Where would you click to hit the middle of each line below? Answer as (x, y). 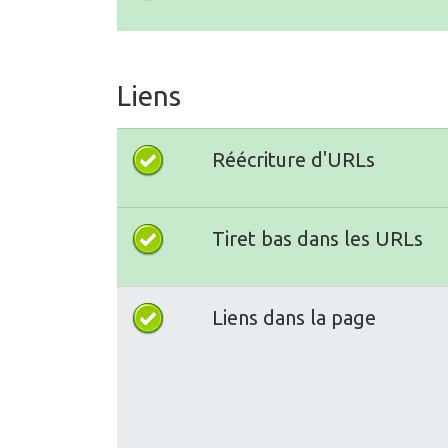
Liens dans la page (294, 317)
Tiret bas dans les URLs (317, 238)
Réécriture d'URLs (293, 159)
